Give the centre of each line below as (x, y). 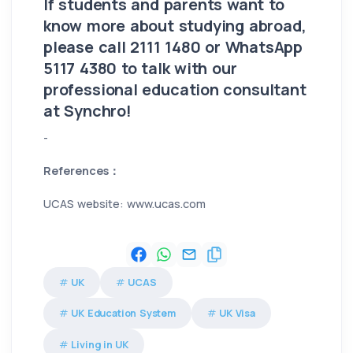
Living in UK (100, 344)
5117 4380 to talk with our (140, 68)
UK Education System (123, 314)
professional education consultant (175, 89)
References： (82, 170)
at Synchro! (87, 110)
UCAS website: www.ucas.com (124, 203)
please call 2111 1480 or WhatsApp (173, 46)
